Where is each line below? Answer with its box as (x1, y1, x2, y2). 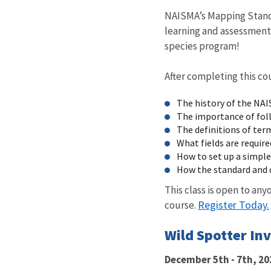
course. (165, 198, 198, 212)
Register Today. (198, 197, 269, 212)
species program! (165, 39, 240, 53)
